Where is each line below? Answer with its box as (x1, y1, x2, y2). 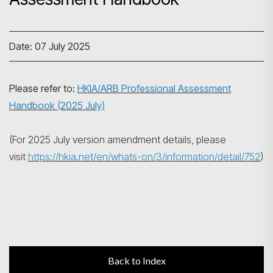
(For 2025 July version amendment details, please (9, 133, 226, 146)
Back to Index (107, 255, 166, 266)
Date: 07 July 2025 (9, 40, 90, 52)
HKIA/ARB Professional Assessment (77, 82, 231, 94)
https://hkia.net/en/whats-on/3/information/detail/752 (28, 151, 260, 163)
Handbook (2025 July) (9, 99, 105, 112)
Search (219, 76, 250, 89)
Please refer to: (9, 82, 77, 94)
